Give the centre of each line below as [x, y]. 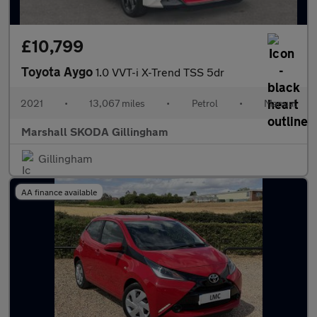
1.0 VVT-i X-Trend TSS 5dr [160, 72]
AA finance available [59, 192]
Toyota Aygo [58, 71]
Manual [280, 103]
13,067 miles [117, 103]
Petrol [204, 103]
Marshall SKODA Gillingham [94, 131]
